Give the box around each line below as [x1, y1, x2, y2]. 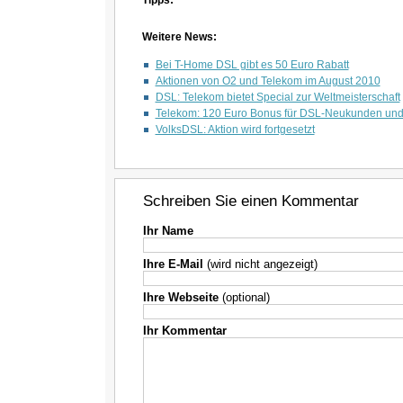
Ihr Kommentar [142, 324, 227, 337]
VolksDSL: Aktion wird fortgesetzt [155, 123, 315, 136]
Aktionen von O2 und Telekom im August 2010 [155, 75, 381, 87]
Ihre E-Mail [142, 257, 203, 271]
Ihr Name [142, 224, 193, 237]
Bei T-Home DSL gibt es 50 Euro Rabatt [155, 58, 349, 71]
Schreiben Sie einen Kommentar [142, 193, 359, 210]
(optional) [218, 291, 270, 304]
